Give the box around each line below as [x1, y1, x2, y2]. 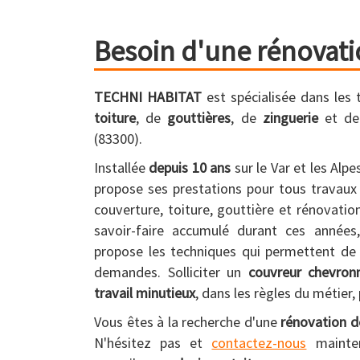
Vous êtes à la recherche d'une [94, 313, 281, 331]
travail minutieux [94, 284, 195, 302]
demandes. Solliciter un [94, 263, 248, 281]
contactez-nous [211, 333, 307, 352]
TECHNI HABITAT [94, 88, 202, 106]
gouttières [167, 108, 231, 127]
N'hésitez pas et [94, 333, 212, 352]
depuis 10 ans [149, 158, 231, 177]
